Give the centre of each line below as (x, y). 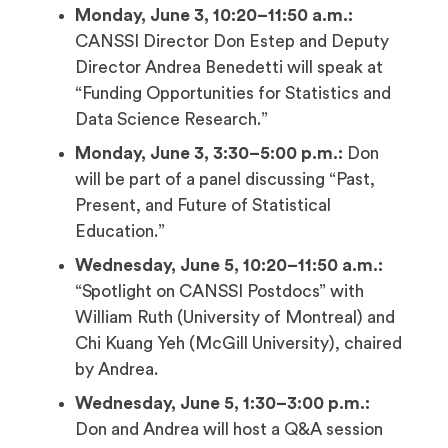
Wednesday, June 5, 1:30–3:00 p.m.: (223, 403)
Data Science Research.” (172, 119)
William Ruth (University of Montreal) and (235, 317)
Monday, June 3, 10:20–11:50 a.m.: (214, 15)
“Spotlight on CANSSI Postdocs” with (220, 291)
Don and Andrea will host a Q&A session (229, 429)
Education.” (120, 231)
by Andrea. (117, 369)
